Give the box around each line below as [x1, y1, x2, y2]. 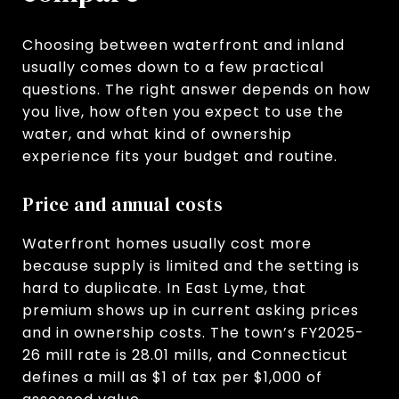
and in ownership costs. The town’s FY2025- [22, 322, 364, 343]
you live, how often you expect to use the [22, 101, 344, 122]
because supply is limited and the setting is [22, 255, 360, 276]
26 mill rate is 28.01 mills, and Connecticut [22, 344, 348, 365]
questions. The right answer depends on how [22, 78, 370, 100]
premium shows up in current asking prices [22, 299, 359, 321]
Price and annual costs [22, 191, 223, 217]
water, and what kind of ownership [22, 123, 292, 144]
